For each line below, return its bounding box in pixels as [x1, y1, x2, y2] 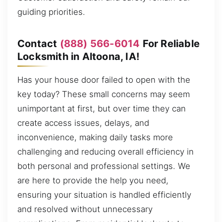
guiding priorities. [17, 7, 85, 17]
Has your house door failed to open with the [17, 75, 190, 85]
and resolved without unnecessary [17, 204, 153, 215]
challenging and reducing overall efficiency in [17, 147, 194, 157]
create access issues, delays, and [17, 118, 149, 128]
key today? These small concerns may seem [17, 89, 190, 100]
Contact [17, 37, 60, 50]
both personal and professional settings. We [17, 161, 190, 171]
